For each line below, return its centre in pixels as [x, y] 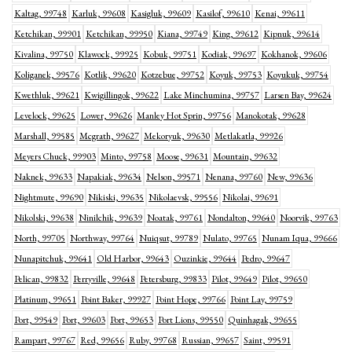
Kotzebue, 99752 [172, 75]
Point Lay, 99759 [261, 299]
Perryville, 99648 [104, 279]
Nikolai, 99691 [250, 197]
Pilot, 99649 [234, 279]
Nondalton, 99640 [241, 218]
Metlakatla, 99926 [249, 136]
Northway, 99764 [102, 238]
